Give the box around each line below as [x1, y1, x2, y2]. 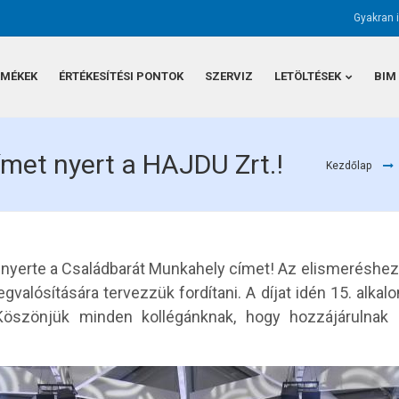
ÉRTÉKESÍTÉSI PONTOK [59, 69, 183, 83]
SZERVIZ [205, 69, 253, 83]
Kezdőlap [326, 159, 371, 172]
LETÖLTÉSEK [274, 69, 341, 83]
